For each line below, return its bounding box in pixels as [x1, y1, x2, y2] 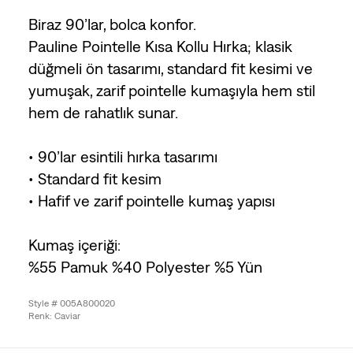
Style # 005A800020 [28, 297, 116, 309]
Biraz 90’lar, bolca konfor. [28, 14, 197, 33]
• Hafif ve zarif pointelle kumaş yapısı [28, 191, 276, 210]
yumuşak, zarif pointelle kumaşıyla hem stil [28, 80, 316, 99]
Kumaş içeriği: [28, 235, 121, 254]
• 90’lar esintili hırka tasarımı [28, 147, 218, 165]
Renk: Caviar [28, 310, 81, 321]
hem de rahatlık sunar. [28, 102, 179, 121]
